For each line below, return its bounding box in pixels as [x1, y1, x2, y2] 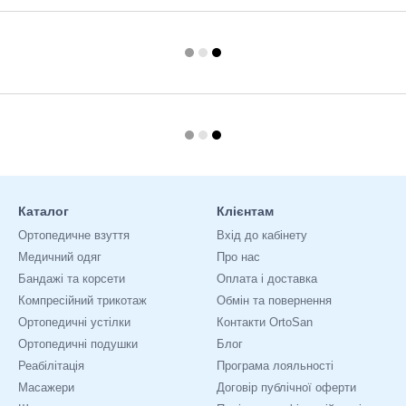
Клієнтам [217, 204, 274, 218]
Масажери [18, 381, 74, 394]
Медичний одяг [18, 250, 101, 264]
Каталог [18, 204, 69, 218]
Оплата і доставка [217, 272, 317, 285]
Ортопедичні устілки [18, 315, 130, 329]
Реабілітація [18, 359, 84, 372]
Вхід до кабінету [217, 228, 307, 242]
